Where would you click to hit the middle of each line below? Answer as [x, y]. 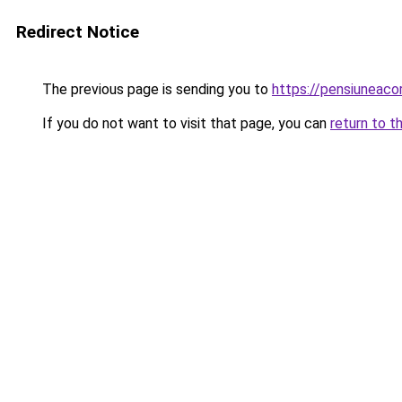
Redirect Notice [78, 32]
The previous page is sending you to [155, 89]
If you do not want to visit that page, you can [184, 123]
